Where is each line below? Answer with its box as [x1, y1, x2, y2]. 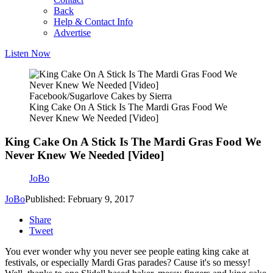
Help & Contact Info [54, 16, 133, 27]
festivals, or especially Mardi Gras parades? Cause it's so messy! [5, 257, 250, 268]
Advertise [54, 27, 91, 38]
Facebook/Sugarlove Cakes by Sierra [29, 91, 172, 101]
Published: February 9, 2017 [25, 194, 134, 205]
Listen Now [5, 48, 51, 58]
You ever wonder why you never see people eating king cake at [5, 246, 249, 257]
